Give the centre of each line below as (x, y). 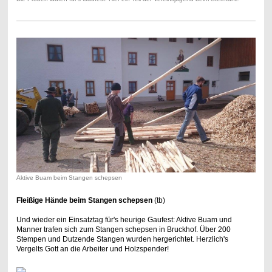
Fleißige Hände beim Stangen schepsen (84, 200)
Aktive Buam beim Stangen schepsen (69, 177)
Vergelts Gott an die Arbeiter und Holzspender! (92, 249)
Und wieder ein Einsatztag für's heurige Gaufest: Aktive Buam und (124, 219)
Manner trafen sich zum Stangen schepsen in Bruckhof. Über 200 (123, 229)
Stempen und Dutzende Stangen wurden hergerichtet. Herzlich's (122, 239)
